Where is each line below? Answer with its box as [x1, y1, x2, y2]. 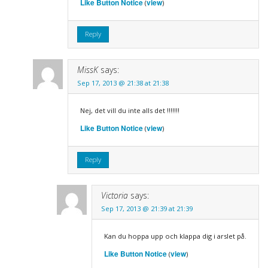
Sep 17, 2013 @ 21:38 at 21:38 [77, 78, 169, 87]
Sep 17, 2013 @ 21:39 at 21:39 [100, 203, 193, 213]
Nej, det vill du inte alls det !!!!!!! [80, 105, 179, 115]
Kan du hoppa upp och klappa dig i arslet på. [103, 231, 246, 240]
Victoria [100, 189, 128, 201]
